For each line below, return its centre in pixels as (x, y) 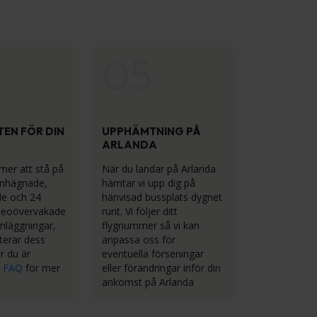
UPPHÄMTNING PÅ (151, 131)
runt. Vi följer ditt (140, 211)
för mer (41, 268)
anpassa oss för (139, 240)
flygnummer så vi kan (151, 225)
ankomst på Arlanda (148, 282)
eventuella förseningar (153, 254)
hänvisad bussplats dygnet (162, 197)
